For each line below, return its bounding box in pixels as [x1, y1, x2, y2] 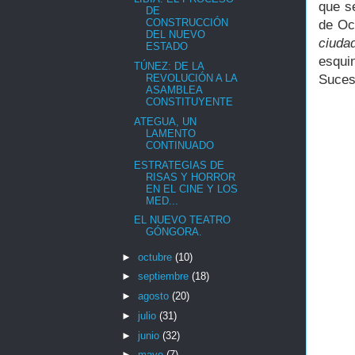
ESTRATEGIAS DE [134, 158, 225, 171]
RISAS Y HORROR [146, 170, 236, 183]
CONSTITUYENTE [146, 96, 234, 109]
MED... [146, 194, 179, 207]
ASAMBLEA [146, 84, 203, 97]
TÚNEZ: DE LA [134, 60, 204, 73]
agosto [137, 290, 172, 303]
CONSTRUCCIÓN [146, 17, 229, 29]
